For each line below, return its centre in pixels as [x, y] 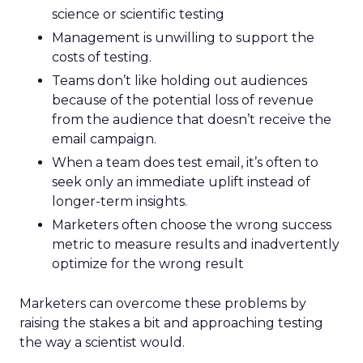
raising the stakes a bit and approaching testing [171, 323]
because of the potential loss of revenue [183, 100]
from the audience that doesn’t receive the [192, 120]
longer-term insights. [120, 201]
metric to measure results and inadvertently [196, 244]
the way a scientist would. [102, 342]
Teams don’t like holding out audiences [179, 81]
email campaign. [104, 139]
